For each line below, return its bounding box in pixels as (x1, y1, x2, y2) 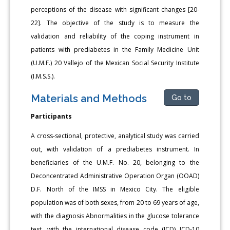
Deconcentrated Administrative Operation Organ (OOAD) (31, 171, 199, 180)
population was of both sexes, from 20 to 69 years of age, (31, 198, 199, 207)
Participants (31, 111, 72, 121)
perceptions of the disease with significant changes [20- (31, 5, 199, 14)
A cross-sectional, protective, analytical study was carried (31, 131, 199, 140)
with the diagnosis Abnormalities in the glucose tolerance (31, 211, 199, 220)
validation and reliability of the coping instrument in (31, 31, 199, 41)
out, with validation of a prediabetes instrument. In (31, 144, 199, 154)
